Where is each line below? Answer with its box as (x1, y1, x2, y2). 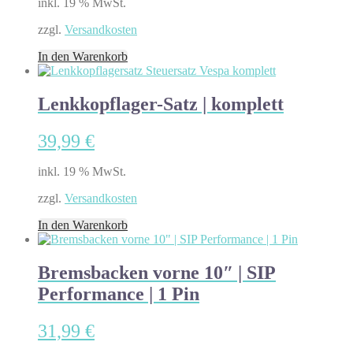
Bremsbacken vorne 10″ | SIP (38, 262, 276, 284)
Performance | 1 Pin (38, 284, 199, 305)
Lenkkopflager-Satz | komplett (38, 94, 284, 115)
